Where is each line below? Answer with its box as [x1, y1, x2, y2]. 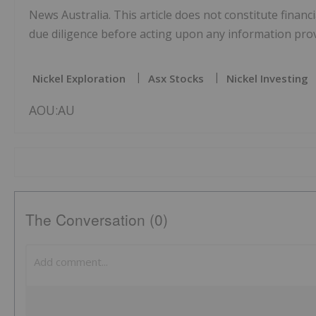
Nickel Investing [226, 71, 308, 86]
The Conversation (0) [25, 209, 168, 231]
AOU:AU [29, 102, 75, 119]
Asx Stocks [148, 71, 204, 86]
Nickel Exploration [32, 71, 126, 86]
